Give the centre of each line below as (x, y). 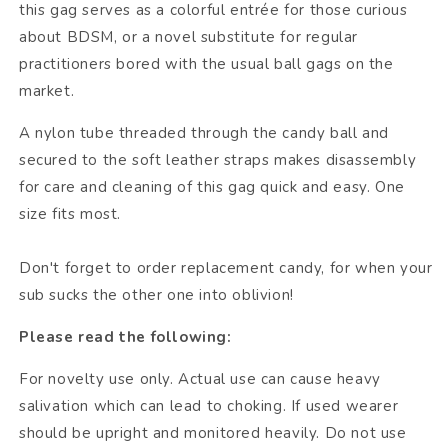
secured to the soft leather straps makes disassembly (218, 160)
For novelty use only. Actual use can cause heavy (200, 379)
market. (47, 91)
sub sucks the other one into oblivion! (156, 295)
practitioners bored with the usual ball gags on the (206, 64)
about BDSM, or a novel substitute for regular (189, 37)
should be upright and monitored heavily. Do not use (213, 433)
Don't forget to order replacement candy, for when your (226, 268)
